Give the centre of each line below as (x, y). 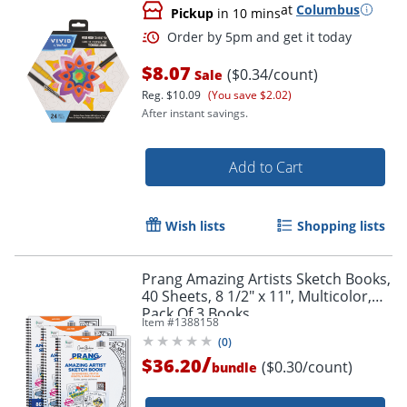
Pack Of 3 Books (196, 313)
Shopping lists (341, 225)
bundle (234, 367)
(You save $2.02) (250, 94)
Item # (158, 322)
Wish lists (195, 225)
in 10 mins (247, 13)
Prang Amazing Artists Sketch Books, (266, 278)
